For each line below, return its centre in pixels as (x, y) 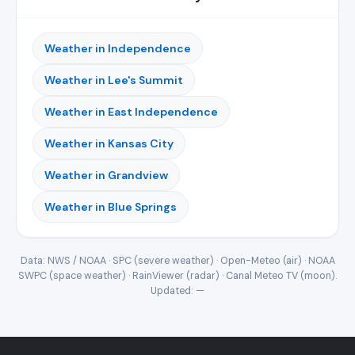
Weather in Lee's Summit (114, 80)
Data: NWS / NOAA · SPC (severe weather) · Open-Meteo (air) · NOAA (177, 261)
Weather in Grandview (106, 175)
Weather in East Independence (131, 112)
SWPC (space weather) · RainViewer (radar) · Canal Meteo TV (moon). (177, 276)
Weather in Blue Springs (111, 207)
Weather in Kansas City (109, 143)
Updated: (173, 291)
